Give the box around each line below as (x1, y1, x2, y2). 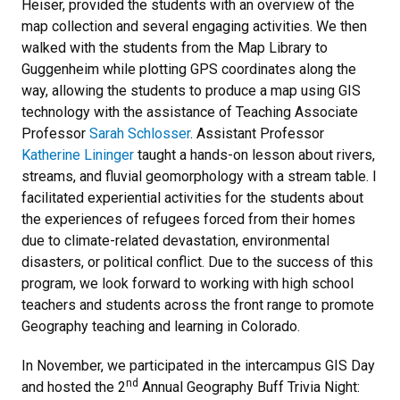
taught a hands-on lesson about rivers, (134, 146, 375, 163)
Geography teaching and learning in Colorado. (21, 318, 304, 335)
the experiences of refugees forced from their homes (21, 211, 355, 228)
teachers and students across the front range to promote (21, 296, 374, 313)
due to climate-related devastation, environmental (21, 232, 329, 249)
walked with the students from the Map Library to (21, 39, 328, 56)
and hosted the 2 (21, 379, 126, 396)
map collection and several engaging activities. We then (21, 18, 367, 35)
